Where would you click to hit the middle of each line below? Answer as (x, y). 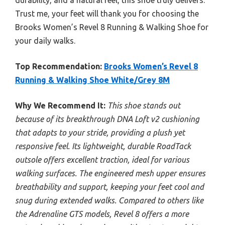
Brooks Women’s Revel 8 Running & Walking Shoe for (112, 27)
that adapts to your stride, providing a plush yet (100, 133)
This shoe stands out (144, 105)
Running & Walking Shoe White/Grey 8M (92, 80)
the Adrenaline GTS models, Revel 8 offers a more (102, 214)
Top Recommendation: (59, 66)
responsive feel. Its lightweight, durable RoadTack (103, 146)
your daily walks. (45, 41)
